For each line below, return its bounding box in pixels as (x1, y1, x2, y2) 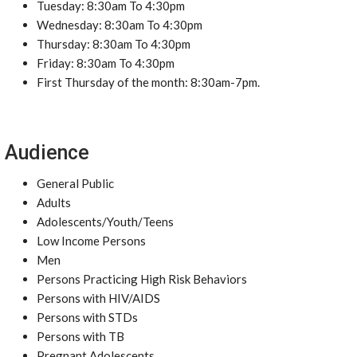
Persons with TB (37, 329, 124, 343)
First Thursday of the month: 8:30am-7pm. (37, 75, 260, 89)
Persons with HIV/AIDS (37, 291, 160, 305)
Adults (37, 195, 71, 210)
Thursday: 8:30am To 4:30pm (37, 37, 190, 51)
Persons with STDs (37, 310, 138, 324)
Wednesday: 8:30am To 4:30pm (37, 18, 202, 32)
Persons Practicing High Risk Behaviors (37, 272, 247, 286)
